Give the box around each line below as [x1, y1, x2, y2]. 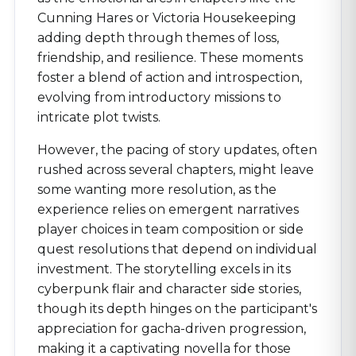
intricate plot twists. [37, 110, 161, 125]
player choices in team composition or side [37, 222, 304, 237]
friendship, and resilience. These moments [37, 50, 303, 65]
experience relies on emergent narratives [37, 202, 299, 217]
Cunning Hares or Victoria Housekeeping [37, 10, 296, 25]
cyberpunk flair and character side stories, [37, 281, 301, 296]
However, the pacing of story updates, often [37, 142, 317, 157]
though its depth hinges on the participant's [37, 301, 317, 316]
